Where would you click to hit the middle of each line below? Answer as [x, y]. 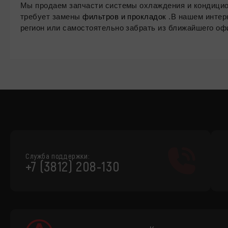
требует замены [52, 17]
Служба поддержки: [58, 156]
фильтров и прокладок [124, 17]
